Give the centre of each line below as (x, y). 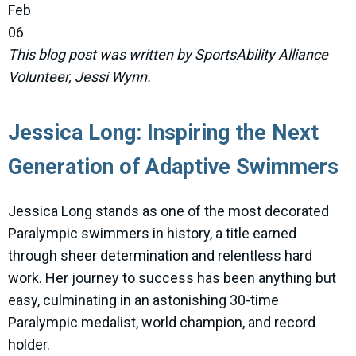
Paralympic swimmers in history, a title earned (152, 234)
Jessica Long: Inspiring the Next (163, 133)
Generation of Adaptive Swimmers (176, 167)
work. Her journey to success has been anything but (172, 278)
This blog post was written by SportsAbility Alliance (168, 55)
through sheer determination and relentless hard (160, 256)
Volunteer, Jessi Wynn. (79, 77)
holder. (29, 345)
